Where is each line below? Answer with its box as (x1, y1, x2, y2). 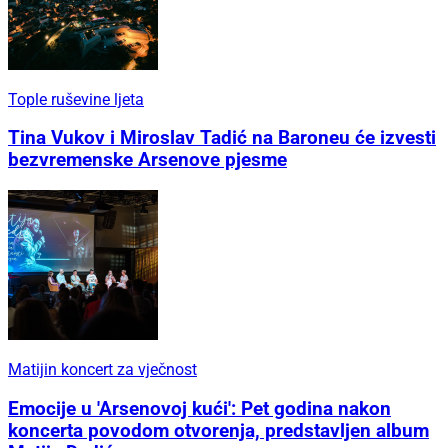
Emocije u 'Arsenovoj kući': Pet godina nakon (8, 397, 391, 420)
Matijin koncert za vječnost (8, 360, 197, 380)
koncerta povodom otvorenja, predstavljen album (8, 419, 429, 442)
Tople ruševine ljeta (8, 89, 144, 109)
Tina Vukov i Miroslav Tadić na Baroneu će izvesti (8, 127, 436, 150)
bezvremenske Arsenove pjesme (8, 149, 287, 172)
